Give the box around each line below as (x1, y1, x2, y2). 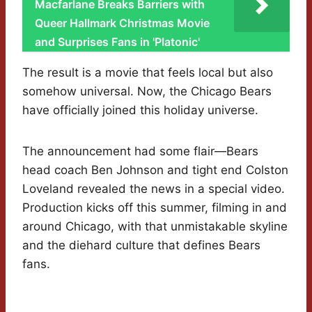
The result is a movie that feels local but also (22, 65, 273, 80)
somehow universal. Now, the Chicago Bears (22, 84, 272, 99)
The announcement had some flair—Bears (22, 144, 258, 159)
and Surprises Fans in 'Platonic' (35, 35, 200, 49)
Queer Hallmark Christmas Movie (35, 16, 210, 31)
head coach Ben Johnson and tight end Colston (22, 163, 288, 178)
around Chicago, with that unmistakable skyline (22, 219, 288, 234)
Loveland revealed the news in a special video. (22, 182, 285, 196)
